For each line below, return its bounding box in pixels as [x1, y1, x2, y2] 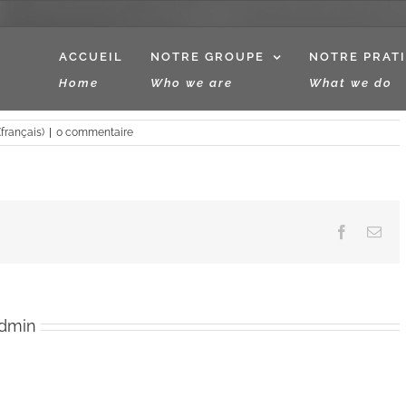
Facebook [348, 224, 404, 238]
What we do [309, 76, 392, 90]
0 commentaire [56, 126, 133, 139]
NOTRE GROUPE [150, 50, 265, 63]
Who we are [150, 76, 233, 90]
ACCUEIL [59, 50, 123, 63]
